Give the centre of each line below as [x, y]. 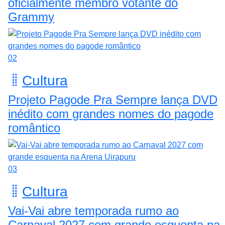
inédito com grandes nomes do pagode [111, 114]
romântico [34, 128]
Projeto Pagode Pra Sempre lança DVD [113, 99]
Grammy [31, 17]
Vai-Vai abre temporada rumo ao [93, 210]
